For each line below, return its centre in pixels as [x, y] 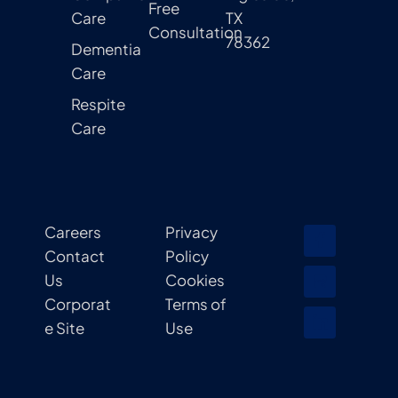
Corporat [78, 303]
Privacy [191, 231]
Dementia [106, 48]
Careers [73, 231]
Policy [187, 255]
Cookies [195, 279]
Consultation [195, 32]
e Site [64, 327]
